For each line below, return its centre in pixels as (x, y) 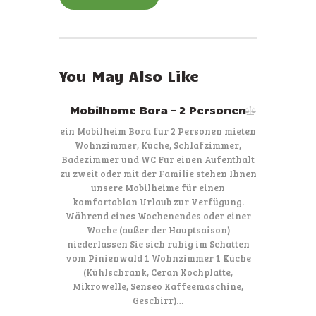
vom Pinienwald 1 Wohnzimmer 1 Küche (158, 258)
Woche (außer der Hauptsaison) (158, 230)
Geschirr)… (158, 300)
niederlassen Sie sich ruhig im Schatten (158, 244)
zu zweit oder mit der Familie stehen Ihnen (158, 173)
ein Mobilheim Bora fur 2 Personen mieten (158, 131)
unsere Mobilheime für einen (158, 187)
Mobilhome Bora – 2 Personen (158, 110)
